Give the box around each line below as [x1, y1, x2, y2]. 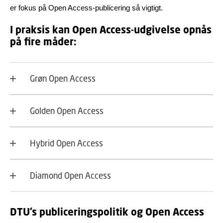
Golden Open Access [30, 106, 104, 116]
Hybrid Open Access [30, 138, 103, 148]
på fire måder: [10, 35, 77, 48]
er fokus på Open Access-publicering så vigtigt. [10, 3, 163, 12]
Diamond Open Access [30, 170, 111, 181]
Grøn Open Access [30, 73, 96, 84]
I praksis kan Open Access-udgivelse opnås [10, 23, 212, 36]
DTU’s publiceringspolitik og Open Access [10, 206, 207, 218]
